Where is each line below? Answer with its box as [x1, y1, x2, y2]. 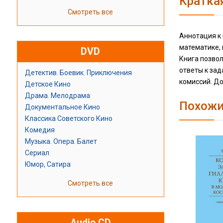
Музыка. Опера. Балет [24, 137, 97, 146]
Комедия [24, 126, 55, 134]
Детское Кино [24, 80, 71, 89]
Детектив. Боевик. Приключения [24, 69, 132, 77]
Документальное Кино [24, 103, 100, 111]
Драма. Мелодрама [24, 92, 90, 100]
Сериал [24, 149, 49, 157]
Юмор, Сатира [24, 160, 71, 169]
